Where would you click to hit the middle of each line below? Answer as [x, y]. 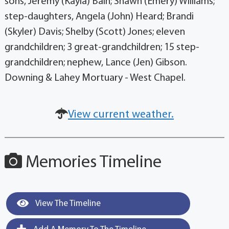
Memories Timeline [91, 163]
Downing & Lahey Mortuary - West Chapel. [95, 78]
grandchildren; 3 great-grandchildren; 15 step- [102, 48]
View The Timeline [67, 204]
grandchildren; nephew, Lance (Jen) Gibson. [96, 63]
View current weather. [121, 115]
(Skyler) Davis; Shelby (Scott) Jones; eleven [95, 32]
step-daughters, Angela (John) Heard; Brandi [99, 17]
